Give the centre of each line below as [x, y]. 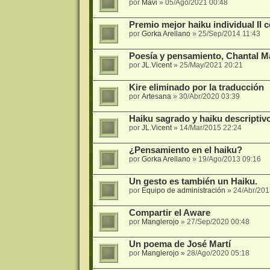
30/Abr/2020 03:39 [209, 96]
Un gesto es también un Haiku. [193, 181]
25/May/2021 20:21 [211, 65]
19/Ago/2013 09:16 [229, 159]
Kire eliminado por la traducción [196, 87]
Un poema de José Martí [180, 244]
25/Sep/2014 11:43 [229, 33]
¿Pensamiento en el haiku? [185, 150]
